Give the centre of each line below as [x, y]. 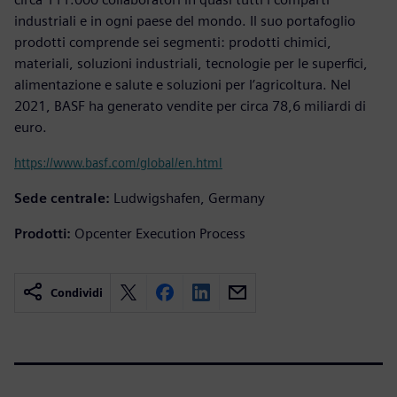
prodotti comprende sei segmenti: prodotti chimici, [173, 42]
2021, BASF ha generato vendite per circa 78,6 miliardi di [190, 105]
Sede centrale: [62, 198]
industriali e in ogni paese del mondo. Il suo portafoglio [185, 20]
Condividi [77, 292]
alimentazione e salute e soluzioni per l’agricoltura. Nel [183, 84]
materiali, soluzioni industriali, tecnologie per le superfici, [191, 63]
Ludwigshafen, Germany [189, 198]
